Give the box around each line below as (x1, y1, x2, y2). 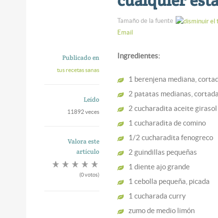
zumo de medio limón (128, 206, 195, 215)
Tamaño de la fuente (117, 17, 174, 24)
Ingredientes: (117, 51, 161, 60)
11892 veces (67, 108, 99, 115)
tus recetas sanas (56, 66, 99, 73)
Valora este (67, 137, 99, 145)
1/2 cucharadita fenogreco (128, 133, 214, 142)
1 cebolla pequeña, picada (128, 177, 210, 185)
